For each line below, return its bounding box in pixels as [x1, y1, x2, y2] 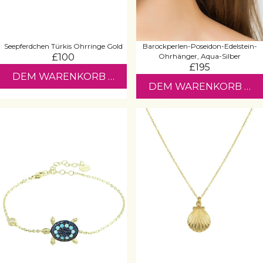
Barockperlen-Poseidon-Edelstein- [142, 41, 257, 50]
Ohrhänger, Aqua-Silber [159, 51, 241, 60]
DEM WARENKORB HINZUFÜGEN [12, 70, 176, 82]
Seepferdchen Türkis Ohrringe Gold [4, 41, 123, 50]
